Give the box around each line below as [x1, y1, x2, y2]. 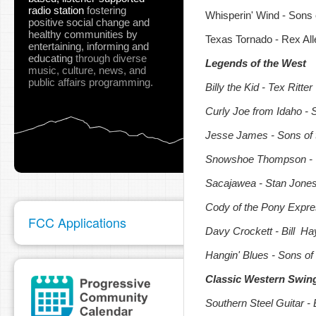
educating [28, 51, 73, 64]
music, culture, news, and [28, 63, 146, 76]
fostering [87, 4, 126, 16]
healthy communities [28, 28, 123, 40]
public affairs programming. [28, 75, 153, 88]
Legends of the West [205, 57, 306, 69]
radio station [28, 4, 84, 16]
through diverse [75, 51, 147, 64]
